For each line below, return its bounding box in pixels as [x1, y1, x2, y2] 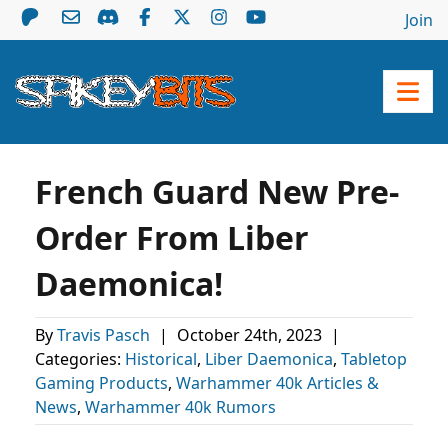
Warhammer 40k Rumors [85, 396, 276, 418]
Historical [125, 348, 197, 370]
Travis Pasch [57, 324, 154, 346]
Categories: [35, 348, 125, 370]
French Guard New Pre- [35, 170, 399, 213]
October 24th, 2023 [177, 324, 326, 346]
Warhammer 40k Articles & [176, 372, 379, 394]
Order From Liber [35, 216, 309, 259]
